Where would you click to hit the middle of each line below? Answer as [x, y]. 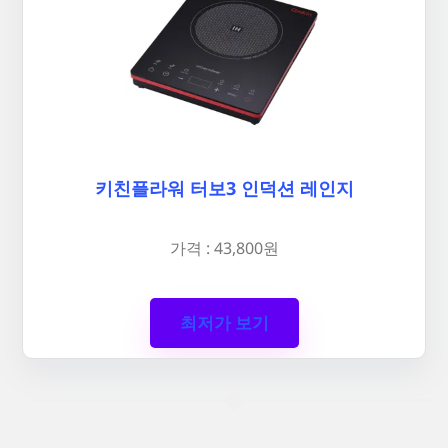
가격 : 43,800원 [224, 247]
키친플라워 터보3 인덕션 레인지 [224, 188]
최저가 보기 [224, 323]
